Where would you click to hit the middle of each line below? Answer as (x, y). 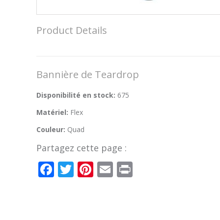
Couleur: (51, 129)
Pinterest (125, 169)
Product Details (72, 30)
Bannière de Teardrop (88, 74)
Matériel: (53, 112)
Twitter (99, 169)
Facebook (89, 169)
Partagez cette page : (82, 148)
